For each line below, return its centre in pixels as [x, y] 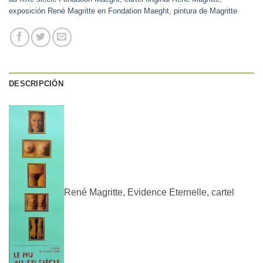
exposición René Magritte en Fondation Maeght [89, 11]
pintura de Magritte [205, 11]
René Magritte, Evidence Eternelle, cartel [149, 192]
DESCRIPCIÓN [36, 83]
